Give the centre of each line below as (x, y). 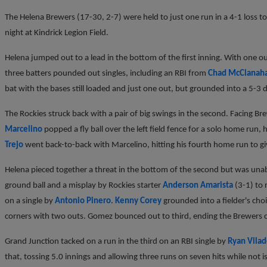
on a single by (30, 201)
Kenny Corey (138, 201)
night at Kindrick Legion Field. (57, 33)
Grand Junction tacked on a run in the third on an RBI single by (116, 241)
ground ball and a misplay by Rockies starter (84, 185)
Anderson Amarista (198, 185)
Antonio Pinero (83, 201)
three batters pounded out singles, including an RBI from (106, 73)
